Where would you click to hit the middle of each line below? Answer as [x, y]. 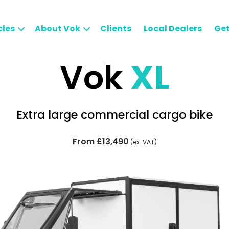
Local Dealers [173, 28]
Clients [116, 28]
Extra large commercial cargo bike [114, 115]
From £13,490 [100, 141]
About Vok [57, 28]
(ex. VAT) [143, 142]
